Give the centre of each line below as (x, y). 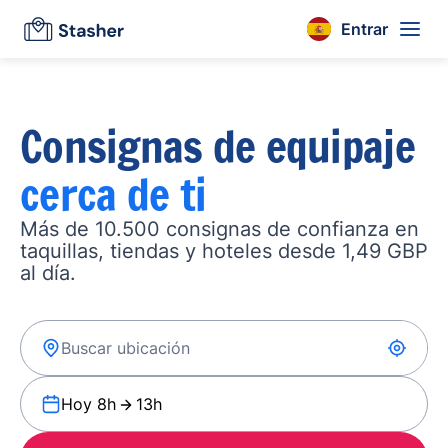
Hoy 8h (88, 404)
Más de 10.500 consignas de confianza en (219, 229)
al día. (48, 273)
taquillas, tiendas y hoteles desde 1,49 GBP (224, 251)
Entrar (364, 28)
